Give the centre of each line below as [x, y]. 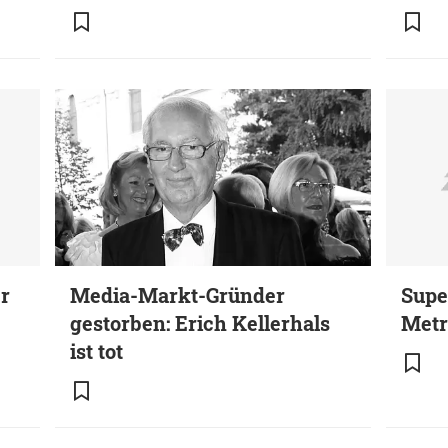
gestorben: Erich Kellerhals [200, 323]
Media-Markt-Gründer [178, 295]
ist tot [97, 351]
